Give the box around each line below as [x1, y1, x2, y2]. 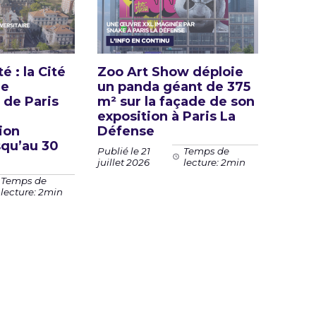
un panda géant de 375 [97, 79, 251, 95]
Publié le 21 [97, 145, 151, 157]
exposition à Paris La [97, 109, 236, 125]
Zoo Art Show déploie [97, 64, 244, 80]
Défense [97, 123, 155, 140]
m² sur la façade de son [97, 94, 255, 110]
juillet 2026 [97, 156, 150, 168]
